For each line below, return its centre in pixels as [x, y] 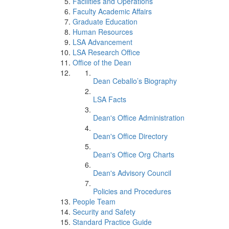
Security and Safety [104, 212]
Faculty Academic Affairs [112, 11]
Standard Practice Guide [112, 222]
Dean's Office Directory [130, 136]
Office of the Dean [102, 62]
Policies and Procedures [132, 191]
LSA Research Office [106, 52]
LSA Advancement [102, 42]
